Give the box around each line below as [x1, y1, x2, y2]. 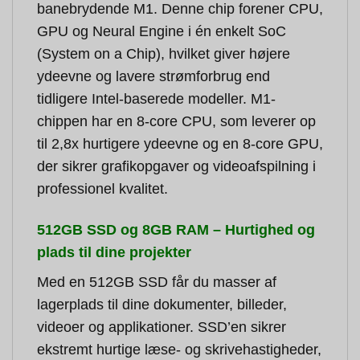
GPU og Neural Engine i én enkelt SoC [37, 23, 286, 40]
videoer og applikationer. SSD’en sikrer [37, 318, 286, 335]
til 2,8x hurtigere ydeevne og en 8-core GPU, [37, 136, 323, 153]
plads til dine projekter [37, 244, 191, 261]
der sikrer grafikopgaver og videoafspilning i [37, 158, 316, 175]
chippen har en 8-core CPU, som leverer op [37, 113, 316, 130]
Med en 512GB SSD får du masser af [37, 273, 276, 290]
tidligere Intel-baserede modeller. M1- [37, 91, 276, 108]
